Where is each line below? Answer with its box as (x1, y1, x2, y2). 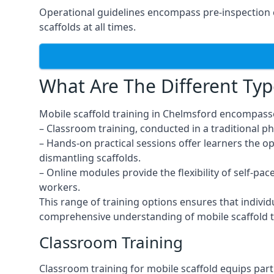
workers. (39, 180, 80, 194)
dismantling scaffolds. (39, 151, 141, 165)
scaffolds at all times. (39, 20, 136, 34)
